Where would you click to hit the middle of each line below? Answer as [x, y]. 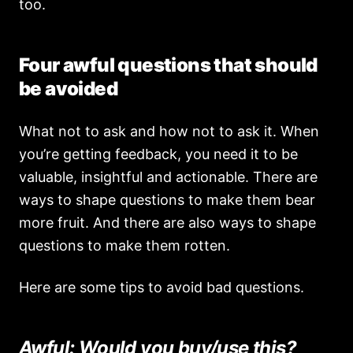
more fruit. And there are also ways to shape [167, 223]
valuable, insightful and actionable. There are [168, 177]
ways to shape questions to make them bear [167, 200]
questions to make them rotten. [124, 245]
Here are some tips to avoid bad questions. [162, 287]
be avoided [69, 89]
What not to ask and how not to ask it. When [169, 131]
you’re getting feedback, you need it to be [158, 154]
